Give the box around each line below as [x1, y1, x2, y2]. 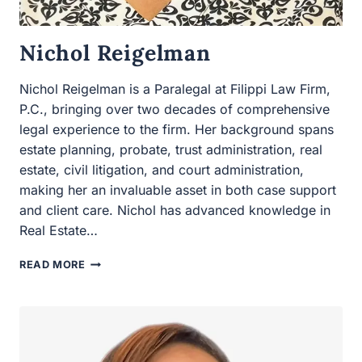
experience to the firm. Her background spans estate [19, 40, 317, 57]
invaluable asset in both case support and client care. [19, 101, 322, 117]
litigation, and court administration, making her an [19, 81, 300, 97]
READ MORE [19, 158, 88, 170]
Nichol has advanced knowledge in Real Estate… [19, 121, 304, 137]
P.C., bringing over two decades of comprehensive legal [19, 20, 337, 36]
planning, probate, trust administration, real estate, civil [19, 61, 330, 77]
